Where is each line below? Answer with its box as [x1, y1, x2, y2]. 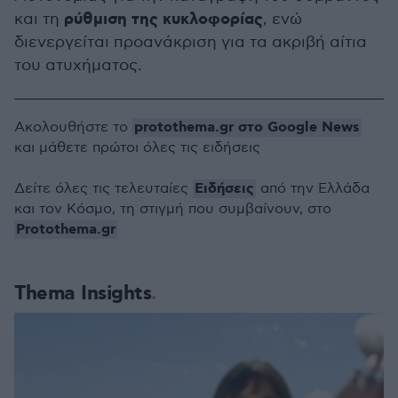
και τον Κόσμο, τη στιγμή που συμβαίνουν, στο [14, 201, 331, 218]
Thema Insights [14, 281, 151, 306]
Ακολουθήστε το [14, 119, 132, 136]
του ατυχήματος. [14, 56, 142, 75]
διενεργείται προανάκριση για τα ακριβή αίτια [14, 33, 367, 52]
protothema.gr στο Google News [134, 118, 360, 137]
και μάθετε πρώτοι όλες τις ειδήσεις [14, 139, 260, 156]
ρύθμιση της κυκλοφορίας [64, 9, 263, 30]
